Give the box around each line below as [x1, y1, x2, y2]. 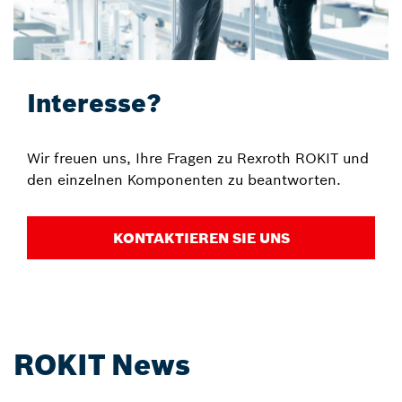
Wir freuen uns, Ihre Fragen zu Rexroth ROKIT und [27, 148, 369, 167]
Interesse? [27, 87, 162, 119]
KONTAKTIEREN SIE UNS [112, 228, 290, 247]
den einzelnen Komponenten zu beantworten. [27, 170, 341, 188]
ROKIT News [13, 346, 190, 383]
